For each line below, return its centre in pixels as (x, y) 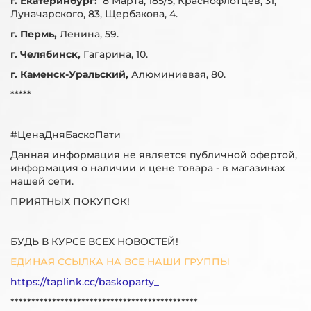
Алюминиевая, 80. (178, 74)
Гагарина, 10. (114, 54)
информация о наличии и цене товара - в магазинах (148, 168)
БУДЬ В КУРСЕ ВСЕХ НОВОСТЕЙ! (94, 242)
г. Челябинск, (45, 54)
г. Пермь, (35, 34)
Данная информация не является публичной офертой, (154, 155)
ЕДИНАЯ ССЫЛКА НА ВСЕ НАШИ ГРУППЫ (120, 262)
